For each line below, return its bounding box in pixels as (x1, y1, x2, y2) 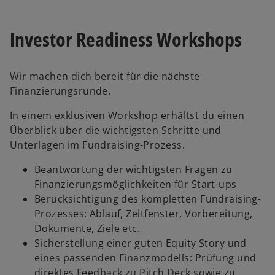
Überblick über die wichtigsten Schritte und (10, 123, 222, 137)
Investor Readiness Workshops (10, 25, 242, 52)
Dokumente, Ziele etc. (34, 222, 141, 236)
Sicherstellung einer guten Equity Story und (34, 236, 247, 250)
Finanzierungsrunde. (10, 84, 111, 98)
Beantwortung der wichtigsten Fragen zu (34, 163, 233, 177)
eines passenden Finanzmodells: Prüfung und (34, 251, 257, 265)
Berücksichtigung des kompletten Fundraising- (34, 192, 261, 206)
